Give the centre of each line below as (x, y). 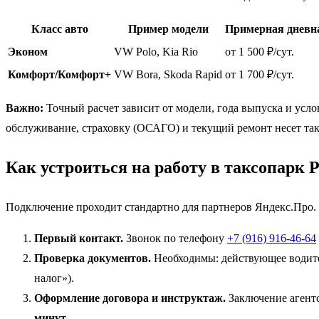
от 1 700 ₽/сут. (260, 75)
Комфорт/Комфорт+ (59, 75)
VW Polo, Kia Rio (156, 52)
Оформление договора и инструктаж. (130, 298)
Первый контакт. (79, 239)
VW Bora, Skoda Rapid (168, 75)
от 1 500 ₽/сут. (260, 52)
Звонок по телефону (175, 239)
